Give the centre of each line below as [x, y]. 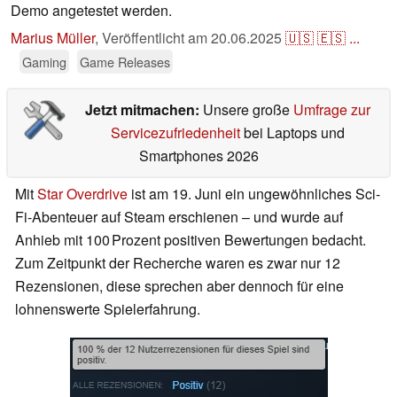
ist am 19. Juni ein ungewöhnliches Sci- [254, 194]
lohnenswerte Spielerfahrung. [109, 309]
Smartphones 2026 [198, 156]
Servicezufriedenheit [175, 133]
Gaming [44, 62]
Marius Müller [53, 38]
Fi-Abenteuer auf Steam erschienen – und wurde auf [179, 217]
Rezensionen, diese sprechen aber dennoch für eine [179, 286]
